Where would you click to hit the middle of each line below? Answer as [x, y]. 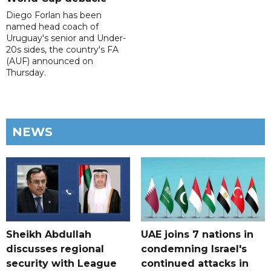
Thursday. [26, 72]
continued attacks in [194, 264]
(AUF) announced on [50, 61]
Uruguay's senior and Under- [66, 38]
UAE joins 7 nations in [197, 235]
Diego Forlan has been [54, 15]
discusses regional [55, 249]
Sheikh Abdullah [49, 235]
